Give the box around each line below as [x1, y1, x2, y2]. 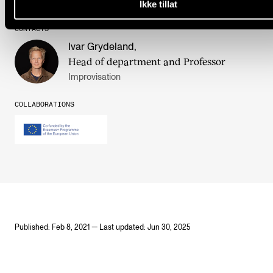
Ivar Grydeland [68, 41, 134, 52]
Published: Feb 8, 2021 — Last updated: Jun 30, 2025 [15, 223, 191, 232]
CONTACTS [15, 25, 49, 32]
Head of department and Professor [68, 55, 225, 67]
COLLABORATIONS [15, 101, 74, 108]
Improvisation [68, 72, 121, 82]
